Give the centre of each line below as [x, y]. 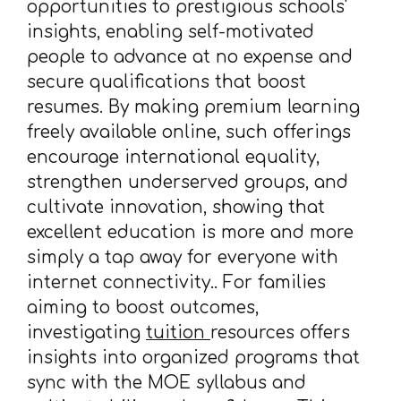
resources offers [280, 333]
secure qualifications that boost [166, 82]
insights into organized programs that [193, 358]
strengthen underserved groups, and [188, 182]
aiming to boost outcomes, [143, 307]
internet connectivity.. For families [176, 282]
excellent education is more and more [190, 232]
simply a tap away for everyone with [183, 257]
